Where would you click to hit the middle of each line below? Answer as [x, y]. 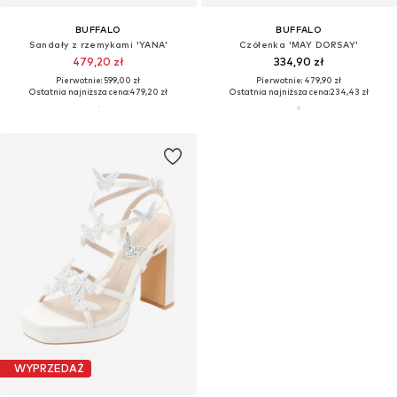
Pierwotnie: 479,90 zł [299, 80]
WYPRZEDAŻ [49, 369]
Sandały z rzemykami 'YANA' [98, 44]
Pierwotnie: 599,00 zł [98, 80]
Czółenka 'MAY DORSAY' [299, 44]
